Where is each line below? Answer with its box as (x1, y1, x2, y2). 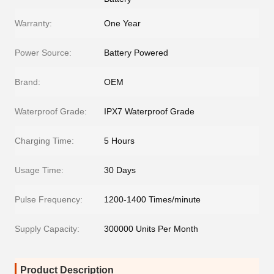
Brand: (15, 77, 40, 87)
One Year (104, 18, 141, 29)
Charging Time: (15, 136, 74, 146)
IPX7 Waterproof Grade (104, 106, 194, 117)
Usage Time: (15, 165, 64, 176)
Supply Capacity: (15, 224, 80, 234)
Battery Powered (104, 48, 168, 58)
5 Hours (104, 136, 135, 146)
